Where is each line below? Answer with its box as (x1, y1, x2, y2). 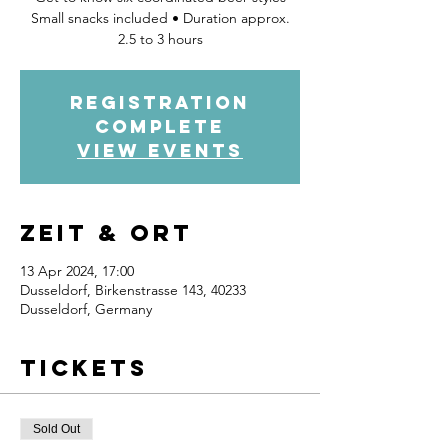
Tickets (20, 354, 148, 382)
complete (95, 115, 225, 138)
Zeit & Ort (20, 219, 193, 247)
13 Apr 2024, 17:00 (20, 262, 134, 280)
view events (77, 139, 243, 162)
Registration (70, 91, 250, 114)
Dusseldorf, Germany (20, 300, 152, 318)
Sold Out (33, 422, 80, 436)
